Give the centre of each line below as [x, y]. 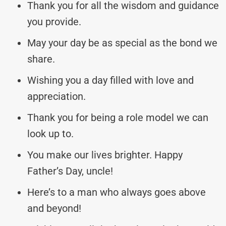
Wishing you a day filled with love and [110, 80]
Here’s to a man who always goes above [117, 192]
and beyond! [54, 208]
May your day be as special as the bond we [122, 43]
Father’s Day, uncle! [70, 171]
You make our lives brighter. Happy [105, 155]
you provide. [54, 21]
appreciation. [56, 96]
